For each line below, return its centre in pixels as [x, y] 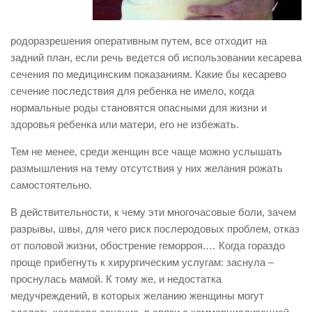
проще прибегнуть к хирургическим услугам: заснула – [142, 262]
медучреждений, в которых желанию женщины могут [137, 296]
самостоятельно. [51, 185]
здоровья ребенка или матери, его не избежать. [125, 124]
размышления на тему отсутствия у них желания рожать [147, 168]
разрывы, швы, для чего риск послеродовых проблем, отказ [155, 229]
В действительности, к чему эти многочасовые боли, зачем [153, 212]
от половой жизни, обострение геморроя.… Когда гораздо [148, 245]
